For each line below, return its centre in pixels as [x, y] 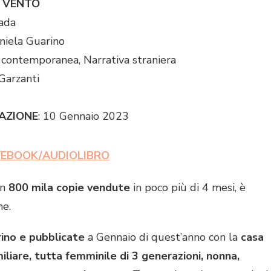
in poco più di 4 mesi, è [189, 187]
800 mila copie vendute [69, 187]
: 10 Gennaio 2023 [83, 116]
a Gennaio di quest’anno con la [164, 237]
